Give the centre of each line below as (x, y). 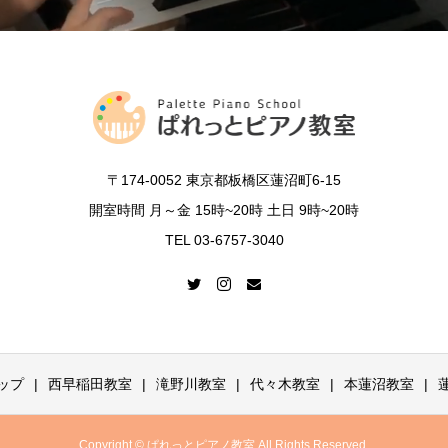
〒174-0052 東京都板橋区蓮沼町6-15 (224, 180)
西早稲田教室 (90, 383)
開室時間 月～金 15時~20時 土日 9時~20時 (224, 210)
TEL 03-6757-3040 (224, 240)
